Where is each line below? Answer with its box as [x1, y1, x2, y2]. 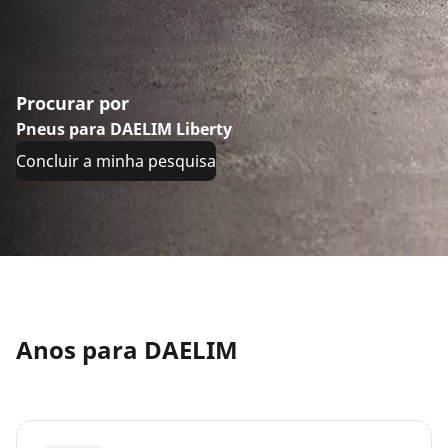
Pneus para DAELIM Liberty [16, 118, 232, 140]
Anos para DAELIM [16, 332, 238, 366]
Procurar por [16, 91, 129, 115]
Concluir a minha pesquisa [16, 150, 216, 172]
